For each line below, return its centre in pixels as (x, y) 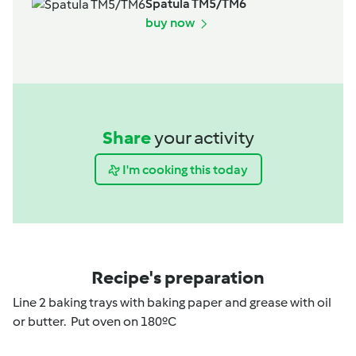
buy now (171, 23)
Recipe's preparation (178, 277)
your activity (204, 138)
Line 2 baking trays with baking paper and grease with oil (172, 302)
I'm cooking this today (185, 169)
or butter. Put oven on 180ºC (95, 321)
